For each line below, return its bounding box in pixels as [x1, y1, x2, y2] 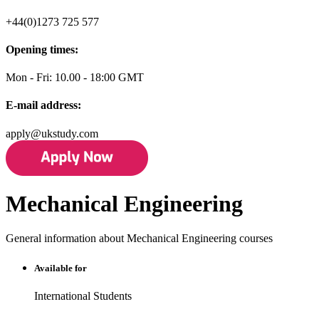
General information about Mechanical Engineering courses [6, 232, 273, 245]
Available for [34, 262, 87, 273]
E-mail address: [6, 99, 81, 112]
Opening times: [6, 43, 78, 56]
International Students [34, 289, 132, 302]
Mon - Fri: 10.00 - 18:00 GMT [6, 71, 144, 84]
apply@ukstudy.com [6, 127, 98, 140]
